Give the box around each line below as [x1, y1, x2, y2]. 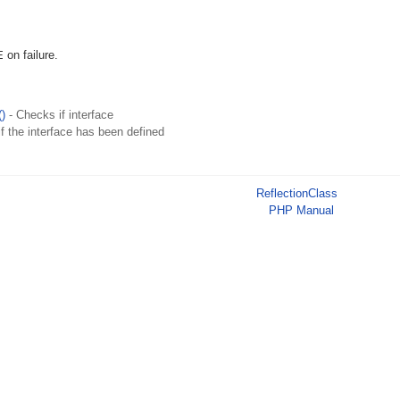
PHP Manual [268, 204, 334, 217]
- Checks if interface [5, 108, 113, 121]
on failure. [4, 48, 58, 62]
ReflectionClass [256, 187, 337, 200]
